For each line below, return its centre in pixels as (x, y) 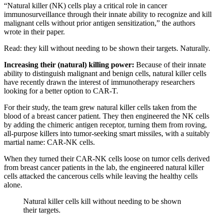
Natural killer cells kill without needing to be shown (102, 201)
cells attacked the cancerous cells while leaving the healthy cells (101, 176)
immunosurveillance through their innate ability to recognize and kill (108, 14)
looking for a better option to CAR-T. (61, 91)
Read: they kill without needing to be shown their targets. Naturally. (107, 48)
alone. (14, 185)
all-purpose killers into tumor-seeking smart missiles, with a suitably (107, 133)
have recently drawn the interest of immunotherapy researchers (99, 82)
